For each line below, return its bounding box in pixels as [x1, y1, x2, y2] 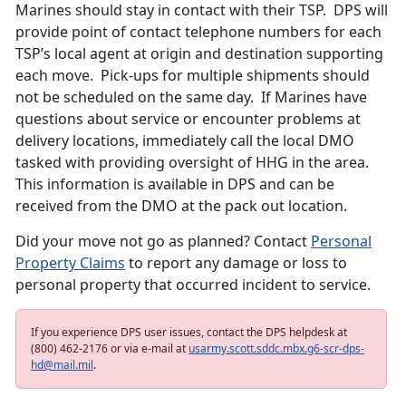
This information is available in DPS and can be [15, 174, 334, 195]
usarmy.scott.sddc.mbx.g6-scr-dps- [188, 341, 364, 357]
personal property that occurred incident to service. [15, 275, 371, 295]
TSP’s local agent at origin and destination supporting [15, 43, 383, 64]
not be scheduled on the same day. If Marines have [15, 87, 367, 108]
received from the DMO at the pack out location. [15, 196, 347, 217]
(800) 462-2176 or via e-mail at [31, 341, 188, 357]
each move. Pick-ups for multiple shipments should [15, 65, 370, 86]
